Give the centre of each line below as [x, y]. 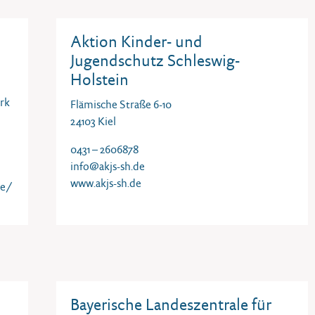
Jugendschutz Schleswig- [155, 60]
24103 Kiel [93, 121]
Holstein [99, 79]
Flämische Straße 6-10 [121, 104]
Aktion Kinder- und [136, 41]
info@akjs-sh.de [108, 166]
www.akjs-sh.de [106, 183]
